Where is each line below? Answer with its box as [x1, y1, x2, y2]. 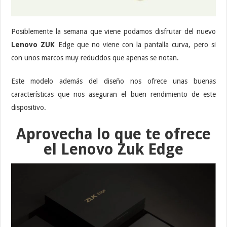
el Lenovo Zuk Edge [43, 140, 183, 159]
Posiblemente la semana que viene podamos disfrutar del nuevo [11, 27, 216, 36]
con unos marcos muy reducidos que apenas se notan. [11, 54, 179, 62]
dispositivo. [11, 103, 47, 112]
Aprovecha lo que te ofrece [16, 125, 211, 143]
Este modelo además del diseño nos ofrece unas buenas [11, 77, 216, 86]
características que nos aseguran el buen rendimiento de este [11, 90, 216, 99]
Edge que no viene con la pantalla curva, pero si [58, 41, 216, 49]
